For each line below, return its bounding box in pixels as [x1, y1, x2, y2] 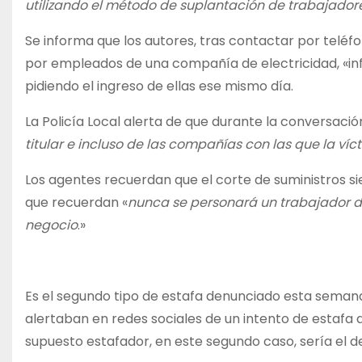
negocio [25, 216, 78, 235]
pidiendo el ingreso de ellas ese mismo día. [25, 77, 293, 96]
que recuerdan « [25, 193, 128, 213]
